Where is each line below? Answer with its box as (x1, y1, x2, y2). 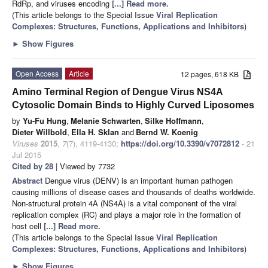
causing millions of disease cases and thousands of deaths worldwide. (12, 185, 255, 197)
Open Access (16, 68, 59, 78)
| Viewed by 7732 (53, 160, 115, 172)
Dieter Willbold (12, 126, 67, 138)
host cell (12, 220, 44, 232)
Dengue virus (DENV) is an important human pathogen (45, 174, 233, 186)
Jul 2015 (12, 148, 41, 160)
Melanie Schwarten (71, 114, 141, 126)
